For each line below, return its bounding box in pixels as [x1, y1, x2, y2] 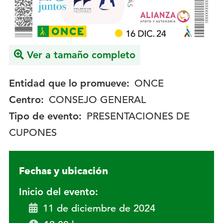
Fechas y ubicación [18, 165, 108, 177]
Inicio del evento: [18, 186, 98, 198]
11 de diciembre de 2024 [42, 202, 155, 215]
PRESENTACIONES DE [86, 110, 190, 123]
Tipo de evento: [8, 110, 82, 122]
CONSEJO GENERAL [48, 94, 146, 107]
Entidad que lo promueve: [8, 77, 129, 90]
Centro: [8, 94, 44, 106]
